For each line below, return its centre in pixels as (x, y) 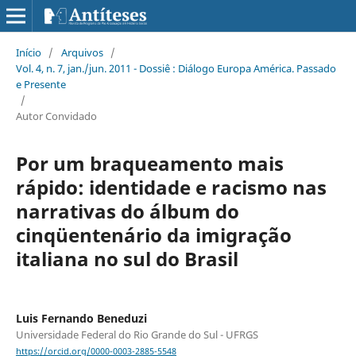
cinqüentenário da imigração (153, 234)
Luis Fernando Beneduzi (81, 318)
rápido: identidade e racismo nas (171, 187)
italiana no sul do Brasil (127, 258)
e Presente (41, 84)
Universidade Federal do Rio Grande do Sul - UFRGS (137, 334)
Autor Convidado (56, 116)
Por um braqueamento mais (149, 163)
